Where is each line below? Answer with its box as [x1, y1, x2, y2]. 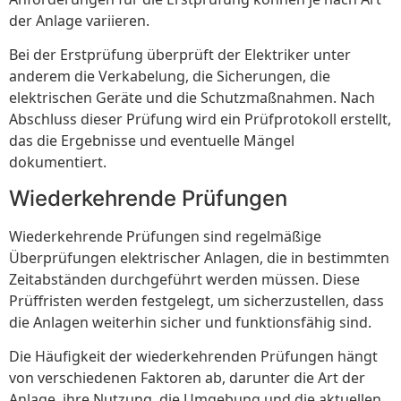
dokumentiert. [9, 152, 107, 173]
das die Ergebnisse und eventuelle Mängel [9, 131, 294, 151]
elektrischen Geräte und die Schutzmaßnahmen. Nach [9, 88, 375, 108]
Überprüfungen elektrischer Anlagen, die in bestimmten [9, 247, 389, 268]
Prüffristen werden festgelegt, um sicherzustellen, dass [9, 290, 384, 311]
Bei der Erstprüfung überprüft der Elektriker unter [9, 45, 351, 65]
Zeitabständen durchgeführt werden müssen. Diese [9, 269, 360, 289]
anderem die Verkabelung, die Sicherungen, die [9, 66, 330, 87]
